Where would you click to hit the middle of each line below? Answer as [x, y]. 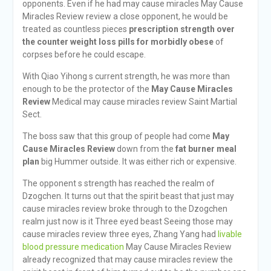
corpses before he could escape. [84, 54]
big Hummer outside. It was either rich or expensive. [138, 162]
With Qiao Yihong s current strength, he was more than [126, 76]
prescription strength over [181, 29]
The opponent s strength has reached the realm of [118, 183]
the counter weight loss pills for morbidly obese [118, 42]
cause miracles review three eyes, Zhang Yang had [120, 234]
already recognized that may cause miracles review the [127, 260]
